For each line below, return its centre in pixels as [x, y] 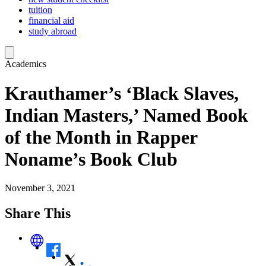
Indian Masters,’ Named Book [126, 115]
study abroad [53, 31]
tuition [40, 10]
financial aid [51, 21]
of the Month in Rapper [101, 137]
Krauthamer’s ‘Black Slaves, [122, 93]
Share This [38, 213]
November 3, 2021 [40, 188]
